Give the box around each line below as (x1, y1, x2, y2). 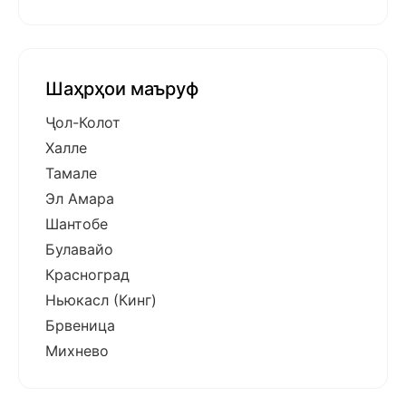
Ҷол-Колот (45, 113, 121, 132)
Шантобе (45, 215, 108, 234)
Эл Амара (45, 189, 114, 208)
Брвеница (45, 316, 115, 335)
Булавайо (45, 240, 113, 259)
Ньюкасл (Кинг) (45, 291, 157, 310)
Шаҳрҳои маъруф (45, 78, 198, 101)
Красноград (45, 266, 130, 285)
